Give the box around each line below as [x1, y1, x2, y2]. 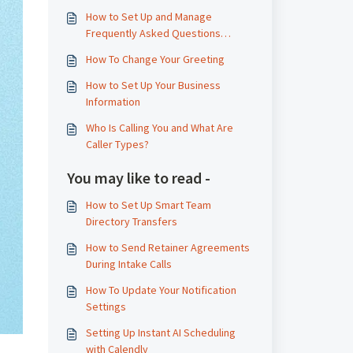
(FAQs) [85, 43, 117, 57]
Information [85, 95, 140, 109]
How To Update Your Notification [85, 283, 236, 297]
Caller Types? [85, 137, 149, 151]
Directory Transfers [85, 214, 177, 229]
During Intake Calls [85, 257, 172, 271]
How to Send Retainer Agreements [85, 240, 250, 255]
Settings [85, 299, 126, 314]
